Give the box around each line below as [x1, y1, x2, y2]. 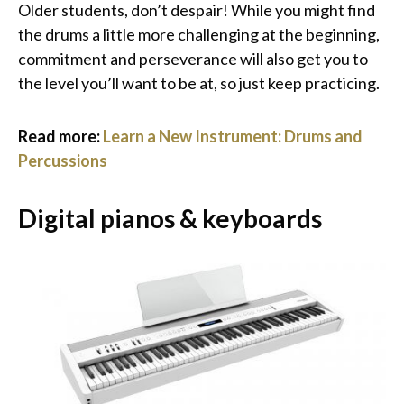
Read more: [18, 125, 103, 146]
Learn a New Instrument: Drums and [103, 125, 363, 146]
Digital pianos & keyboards [18, 202, 322, 234]
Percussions [18, 150, 107, 170]
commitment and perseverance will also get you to [18, 48, 368, 69]
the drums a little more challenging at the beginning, [18, 23, 380, 44]
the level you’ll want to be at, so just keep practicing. [18, 72, 380, 93]
